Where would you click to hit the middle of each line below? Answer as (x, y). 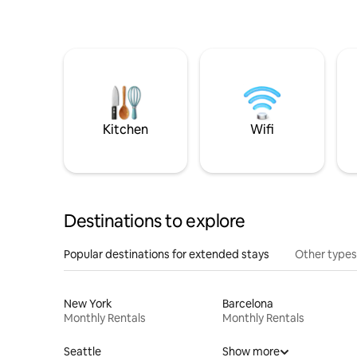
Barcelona (247, 304)
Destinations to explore (155, 221)
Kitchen (126, 129)
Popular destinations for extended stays (167, 254)
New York (88, 304)
